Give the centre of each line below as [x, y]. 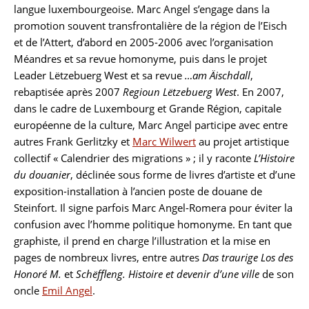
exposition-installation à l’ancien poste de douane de [138, 191]
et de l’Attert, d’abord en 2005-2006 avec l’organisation [143, 42]
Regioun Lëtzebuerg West [180, 92]
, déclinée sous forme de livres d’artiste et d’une [183, 175]
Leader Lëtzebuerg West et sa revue [99, 75]
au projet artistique [242, 141]
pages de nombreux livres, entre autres [108, 257]
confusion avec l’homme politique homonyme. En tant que [153, 224]
